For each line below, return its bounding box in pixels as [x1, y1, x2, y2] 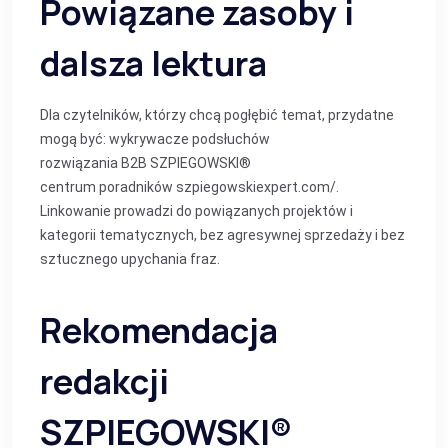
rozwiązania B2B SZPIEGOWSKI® [40, 155, 251, 171]
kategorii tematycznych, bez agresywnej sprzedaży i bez [40, 227, 405, 243]
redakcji [40, 358, 169, 404]
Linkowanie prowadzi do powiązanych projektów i [40, 203, 353, 219]
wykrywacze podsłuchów [109, 131, 270, 147]
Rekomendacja [40, 307, 278, 353]
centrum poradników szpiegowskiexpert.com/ [40, 179, 336, 195]
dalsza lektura [40, 40, 267, 86]
